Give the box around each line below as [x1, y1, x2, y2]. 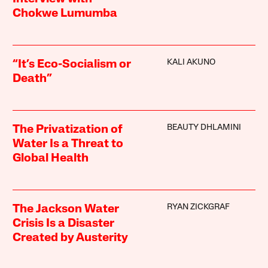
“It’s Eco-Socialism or [13, 58, 132, 71]
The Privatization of [13, 123, 123, 136]
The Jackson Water [13, 203, 120, 215]
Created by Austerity [13, 232, 129, 244]
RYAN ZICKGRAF [166, 202, 230, 212]
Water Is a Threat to [13, 138, 124, 150]
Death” [13, 72, 53, 85]
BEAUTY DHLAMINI [166, 123, 241, 132]
